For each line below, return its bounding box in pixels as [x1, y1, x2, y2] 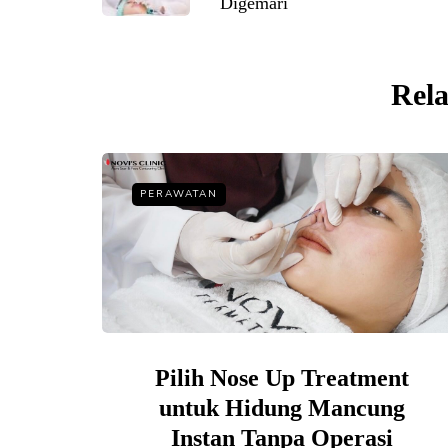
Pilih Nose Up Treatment [155, 364, 409, 391]
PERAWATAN [140, 186, 218, 201]
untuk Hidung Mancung [159, 394, 405, 421]
